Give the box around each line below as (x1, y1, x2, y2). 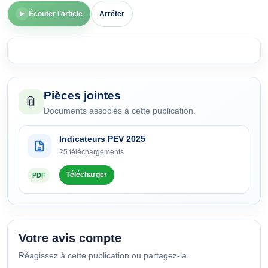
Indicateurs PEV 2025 (59, 134, 145, 144)
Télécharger (66, 170, 108, 179)
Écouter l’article (29, 9, 83, 18)
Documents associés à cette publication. (43, 106, 196, 115)
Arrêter (99, 9, 124, 18)
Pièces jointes (43, 89, 121, 102)
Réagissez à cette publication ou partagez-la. (19, 250, 190, 260)
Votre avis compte (19, 231, 122, 245)
